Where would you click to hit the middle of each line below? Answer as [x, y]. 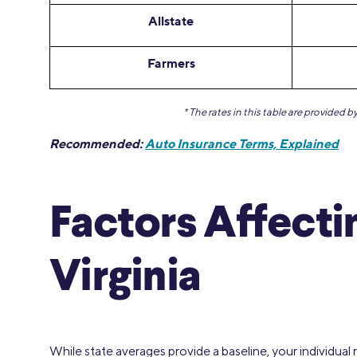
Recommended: [97, 143]
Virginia [125, 278]
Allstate [171, 21]
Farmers [171, 63]
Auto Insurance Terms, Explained [242, 143]
